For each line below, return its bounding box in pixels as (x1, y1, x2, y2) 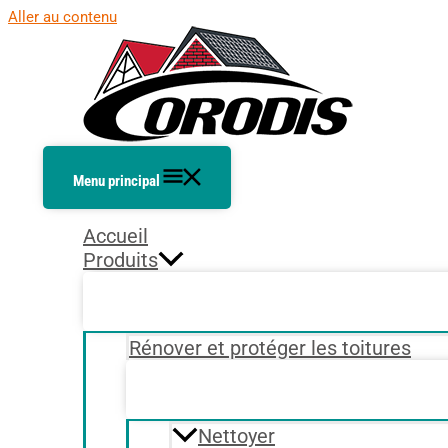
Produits (83, 248, 158, 272)
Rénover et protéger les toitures (129, 336, 411, 361)
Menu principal (73, 172, 160, 190)
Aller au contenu (8, 8, 117, 26)
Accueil (83, 224, 148, 248)
